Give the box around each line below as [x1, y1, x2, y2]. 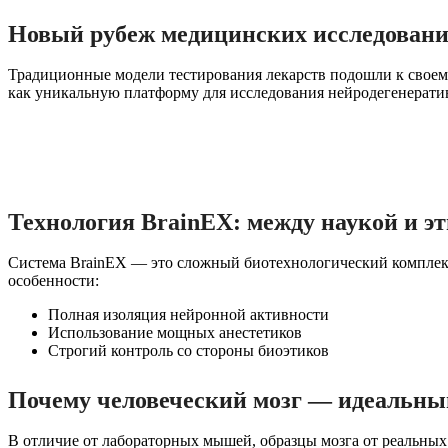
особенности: [8, 271, 99, 289]
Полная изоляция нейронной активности [48, 305, 329, 323]
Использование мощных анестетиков [48, 323, 302, 341]
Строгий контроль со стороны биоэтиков [48, 341, 329, 359]
